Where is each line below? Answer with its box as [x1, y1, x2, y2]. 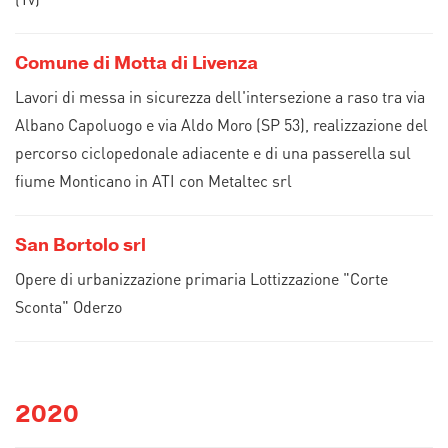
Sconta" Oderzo [15, 296, 122, 317]
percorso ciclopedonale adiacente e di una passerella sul [15, 142, 411, 163]
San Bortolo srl [15, 233, 146, 257]
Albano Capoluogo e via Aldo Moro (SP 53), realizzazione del [15, 114, 428, 135]
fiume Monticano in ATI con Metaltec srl [15, 170, 292, 191]
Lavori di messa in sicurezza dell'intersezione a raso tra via [15, 86, 425, 107]
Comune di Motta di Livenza [15, 51, 258, 75]
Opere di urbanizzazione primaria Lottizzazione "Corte [15, 268, 388, 289]
